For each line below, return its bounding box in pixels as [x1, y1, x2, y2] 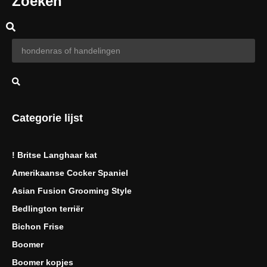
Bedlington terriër [12, 203, 83, 213]
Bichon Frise [12, 221, 64, 231]
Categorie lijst [12, 111, 83, 124]
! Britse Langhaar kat [12, 150, 97, 160]
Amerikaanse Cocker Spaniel [12, 167, 128, 178]
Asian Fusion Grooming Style [12, 185, 132, 195]
